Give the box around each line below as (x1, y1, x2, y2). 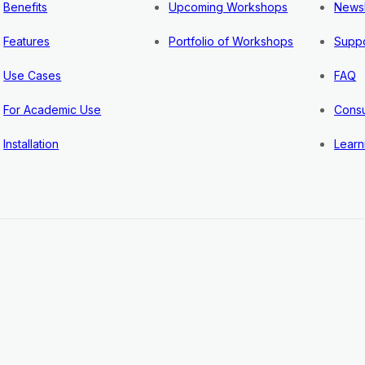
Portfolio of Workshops (169, 34, 294, 48)
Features (3, 34, 51, 48)
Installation (3, 137, 59, 151)
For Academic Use (3, 103, 102, 117)
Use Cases (3, 68, 62, 82)
